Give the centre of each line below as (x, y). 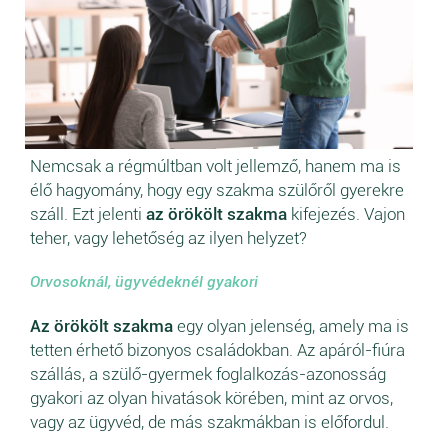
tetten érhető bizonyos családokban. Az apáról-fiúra (217, 350)
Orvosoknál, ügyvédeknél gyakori (144, 282)
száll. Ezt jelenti (88, 214)
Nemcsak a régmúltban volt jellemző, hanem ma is (215, 166)
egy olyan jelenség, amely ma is (291, 326)
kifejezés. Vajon (346, 214)
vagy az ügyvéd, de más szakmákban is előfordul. (209, 422)
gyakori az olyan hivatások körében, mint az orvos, (211, 398)
